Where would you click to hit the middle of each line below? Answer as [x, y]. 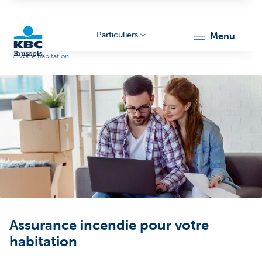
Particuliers [117, 35]
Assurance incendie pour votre [109, 225]
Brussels [20, 172]
